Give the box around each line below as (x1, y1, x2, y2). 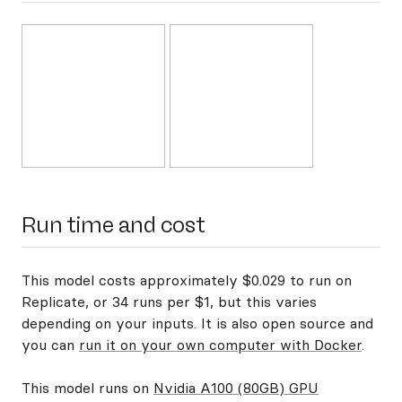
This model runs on (22, 379, 153, 397)
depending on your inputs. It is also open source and (22, 314, 373, 332)
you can (22, 336, 79, 354)
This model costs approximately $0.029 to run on (22, 271, 352, 289)
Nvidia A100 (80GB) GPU (153, 379, 319, 397)
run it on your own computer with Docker (79, 336, 362, 354)
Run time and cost (22, 212, 205, 238)
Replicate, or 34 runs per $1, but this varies (22, 293, 317, 310)
